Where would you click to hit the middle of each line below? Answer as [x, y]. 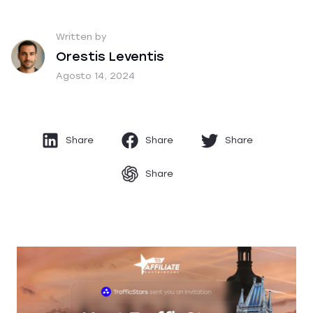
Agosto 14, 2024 [95, 76]
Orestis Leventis [110, 57]
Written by [81, 37]
